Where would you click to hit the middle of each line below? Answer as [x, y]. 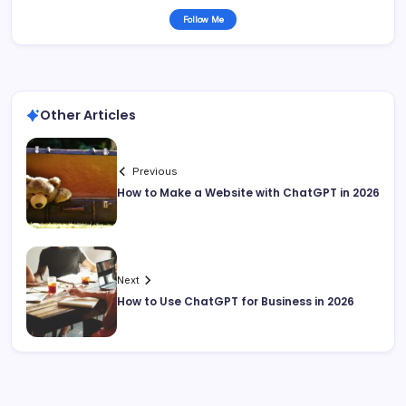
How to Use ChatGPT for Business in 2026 [236, 302]
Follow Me [203, 20]
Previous [155, 172]
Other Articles [88, 116]
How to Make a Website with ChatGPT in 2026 [248, 193]
